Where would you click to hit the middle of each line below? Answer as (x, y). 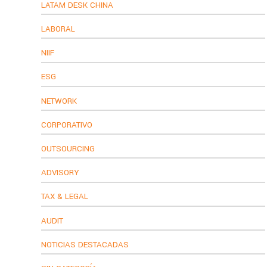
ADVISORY (60, 173)
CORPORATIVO (67, 125)
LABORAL (58, 29)
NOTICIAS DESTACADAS (85, 244)
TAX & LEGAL (65, 197)
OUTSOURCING (68, 148)
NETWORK (59, 101)
